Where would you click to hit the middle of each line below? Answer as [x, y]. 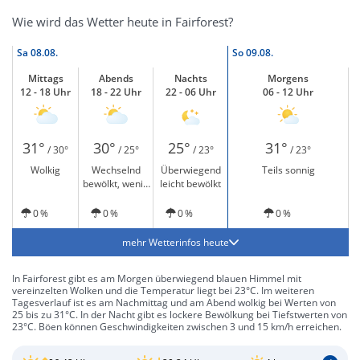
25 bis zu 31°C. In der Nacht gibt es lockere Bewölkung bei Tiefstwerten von [180, 315]
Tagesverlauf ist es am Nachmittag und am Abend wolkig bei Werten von [174, 303]
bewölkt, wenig [116, 184]
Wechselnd [116, 170]
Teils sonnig [288, 170]
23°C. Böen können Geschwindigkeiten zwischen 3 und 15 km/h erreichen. [177, 327]
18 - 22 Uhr [116, 92]
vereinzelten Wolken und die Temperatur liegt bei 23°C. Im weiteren [163, 290]
